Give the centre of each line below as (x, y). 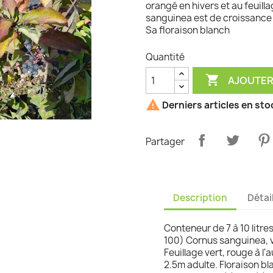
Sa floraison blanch (188, 30)
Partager (165, 141)
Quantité (165, 57)
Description (200, 197)
